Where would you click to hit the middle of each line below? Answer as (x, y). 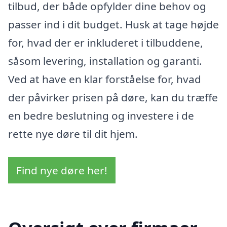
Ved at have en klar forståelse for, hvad (105, 79)
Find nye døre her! (62, 170)
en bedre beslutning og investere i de (101, 116)
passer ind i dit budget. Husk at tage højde (113, 25)
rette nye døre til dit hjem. (73, 134)
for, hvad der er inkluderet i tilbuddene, (106, 43)
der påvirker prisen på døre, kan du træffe (113, 98)
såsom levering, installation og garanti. (105, 61)
